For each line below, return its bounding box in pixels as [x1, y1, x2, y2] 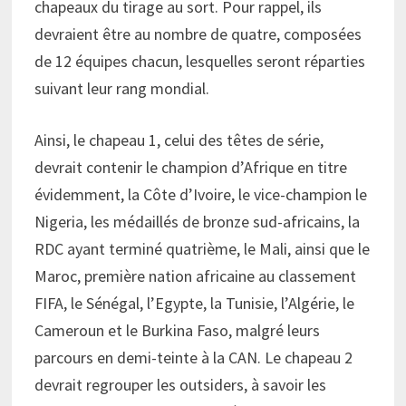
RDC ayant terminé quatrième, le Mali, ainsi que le [34, 237, 370, 259]
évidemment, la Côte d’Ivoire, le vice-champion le [34, 183, 367, 205]
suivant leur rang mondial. [34, 77, 209, 99]
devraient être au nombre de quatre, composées [34, 23, 362, 44]
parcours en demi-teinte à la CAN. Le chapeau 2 [34, 346, 353, 368]
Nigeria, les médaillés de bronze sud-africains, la [34, 210, 360, 232]
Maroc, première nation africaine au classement [34, 265, 356, 286]
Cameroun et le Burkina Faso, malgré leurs [34, 319, 320, 341]
